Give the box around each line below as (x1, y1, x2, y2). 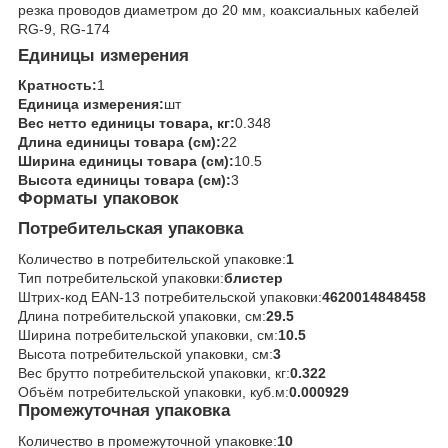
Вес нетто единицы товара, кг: (18, 115, 235, 132)
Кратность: (18, 77, 97, 94)
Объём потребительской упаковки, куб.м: (18, 383, 289, 400)
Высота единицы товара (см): (18, 172, 231, 189)
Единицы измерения (18, 45, 189, 65)
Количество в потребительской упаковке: (18, 250, 286, 267)
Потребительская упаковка (18, 219, 243, 239)
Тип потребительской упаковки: (18, 269, 224, 286)
